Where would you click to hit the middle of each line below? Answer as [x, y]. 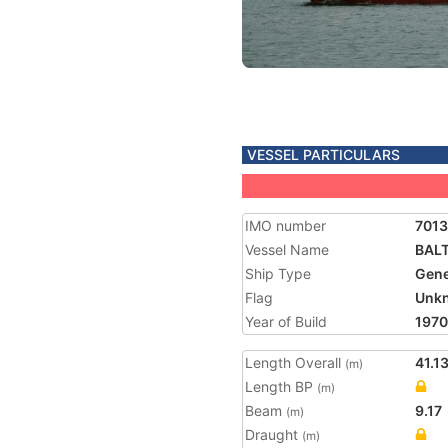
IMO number [285, 225]
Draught [273, 434]
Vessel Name [287, 249]
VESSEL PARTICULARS [323, 154]
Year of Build [286, 321]
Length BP [281, 386]
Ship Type [278, 273]
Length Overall [295, 362]
